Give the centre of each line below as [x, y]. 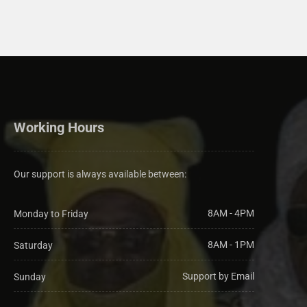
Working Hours [59, 127]
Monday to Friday [51, 213]
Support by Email [218, 276]
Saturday [33, 245]
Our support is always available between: [100, 174]
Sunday [29, 277]
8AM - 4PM [231, 213]
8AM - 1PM [231, 244]
